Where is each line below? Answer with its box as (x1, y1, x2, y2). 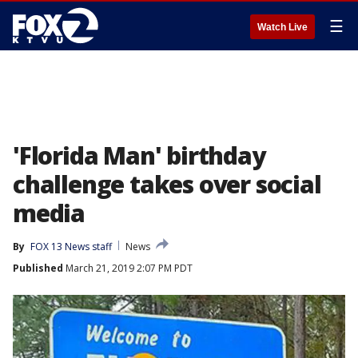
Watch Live (257, 22, 308, 33)
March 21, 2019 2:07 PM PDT (63, 261, 193, 275)
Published (13, 261, 63, 275)
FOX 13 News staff (30, 240, 112, 253)
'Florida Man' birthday (13, 139, 265, 172)
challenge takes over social (13, 168, 321, 201)
